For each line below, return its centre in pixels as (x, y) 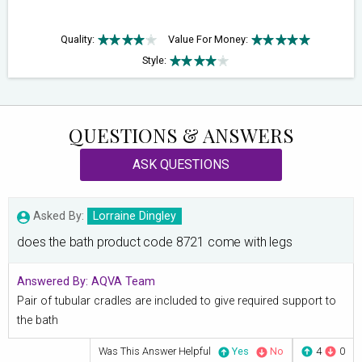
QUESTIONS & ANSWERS (181, 135)
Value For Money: (208, 40)
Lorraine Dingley (135, 217)
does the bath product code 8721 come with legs (155, 242)
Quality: (77, 40)
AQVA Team (123, 282)
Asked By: (59, 217)
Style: (154, 61)
